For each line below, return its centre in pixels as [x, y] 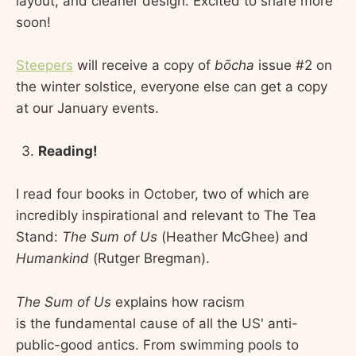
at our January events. [87, 108]
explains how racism [178, 302]
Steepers [44, 65]
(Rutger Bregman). [151, 259]
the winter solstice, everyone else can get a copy [172, 86]
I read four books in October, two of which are [163, 194]
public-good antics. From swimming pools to [157, 344]
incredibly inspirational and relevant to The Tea [166, 216]
